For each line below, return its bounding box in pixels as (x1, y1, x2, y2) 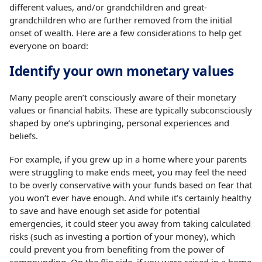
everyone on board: (9, 39, 89, 51)
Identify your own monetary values (9, 61, 234, 80)
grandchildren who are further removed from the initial (9, 13, 233, 26)
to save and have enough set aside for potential (9, 204, 201, 216)
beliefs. (9, 129, 39, 142)
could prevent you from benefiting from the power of (9, 243, 225, 255)
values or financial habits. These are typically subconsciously (9, 104, 253, 116)
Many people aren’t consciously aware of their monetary (9, 91, 237, 103)
